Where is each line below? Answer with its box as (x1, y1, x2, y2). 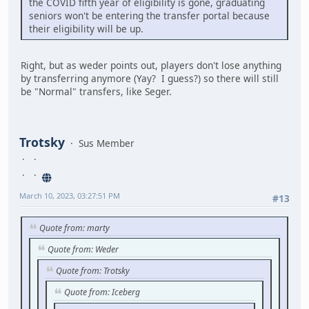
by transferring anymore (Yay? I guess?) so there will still (21, 71, 279, 85)
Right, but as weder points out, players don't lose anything (21, 58, 281, 72)
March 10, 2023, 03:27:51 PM (19, 190, 120, 201)
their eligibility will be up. (29, 21, 143, 35)
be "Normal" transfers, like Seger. (21, 84, 172, 98)
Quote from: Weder (48, 243, 119, 255)
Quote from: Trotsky (56, 265, 130, 277)
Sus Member (79, 137, 134, 150)
